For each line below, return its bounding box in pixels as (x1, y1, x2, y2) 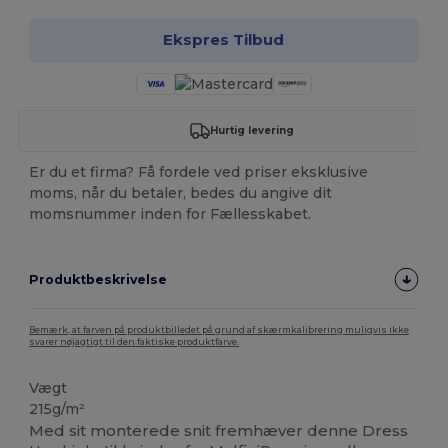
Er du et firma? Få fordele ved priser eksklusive (29, 162, 369, 181)
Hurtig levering (209, 124, 294, 138)
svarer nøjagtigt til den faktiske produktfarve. (29, 336, 240, 347)
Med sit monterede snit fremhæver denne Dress (29, 421, 409, 441)
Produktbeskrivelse (29, 271, 168, 287)
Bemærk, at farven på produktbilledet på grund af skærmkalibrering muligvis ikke (29, 324, 410, 335)
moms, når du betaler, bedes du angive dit (29, 183, 333, 202)
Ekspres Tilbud (163, 30, 285, 50)
